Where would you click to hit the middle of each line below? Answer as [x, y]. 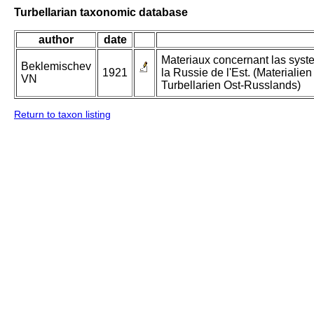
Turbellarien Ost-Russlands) [231, 86]
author [56, 40]
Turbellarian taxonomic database [101, 12]
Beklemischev [56, 67]
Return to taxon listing [62, 115]
